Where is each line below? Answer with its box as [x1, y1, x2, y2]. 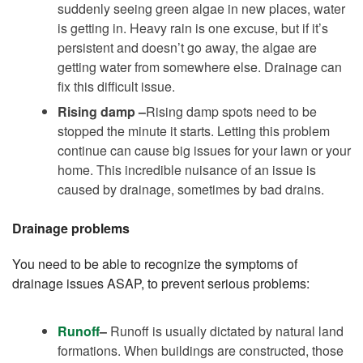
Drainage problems [12, 218, 130, 237]
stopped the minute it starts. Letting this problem [58, 121, 330, 140]
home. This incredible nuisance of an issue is [58, 160, 316, 179]
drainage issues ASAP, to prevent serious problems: [12, 273, 310, 293]
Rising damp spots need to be [146, 101, 317, 121]
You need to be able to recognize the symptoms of [12, 254, 297, 273]
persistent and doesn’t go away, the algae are [58, 37, 317, 57]
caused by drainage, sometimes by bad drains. [58, 179, 324, 199]
